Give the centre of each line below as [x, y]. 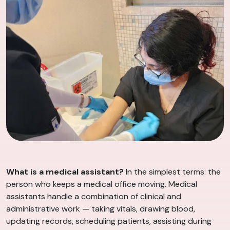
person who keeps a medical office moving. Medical [102, 184]
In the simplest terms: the [172, 172]
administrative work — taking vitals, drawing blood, [101, 209]
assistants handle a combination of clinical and [94, 197]
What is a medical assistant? [65, 172]
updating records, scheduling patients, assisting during [109, 221]
